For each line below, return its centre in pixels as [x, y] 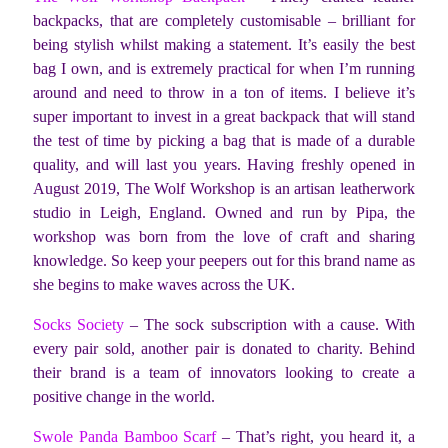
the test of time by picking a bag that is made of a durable [224, 141]
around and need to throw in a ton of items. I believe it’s [224, 93]
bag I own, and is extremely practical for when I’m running [224, 69]
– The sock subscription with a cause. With [270, 325]
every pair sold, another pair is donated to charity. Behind [224, 349]
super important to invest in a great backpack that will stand [224, 117]
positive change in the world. [124, 397]
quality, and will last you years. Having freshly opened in [224, 165]
